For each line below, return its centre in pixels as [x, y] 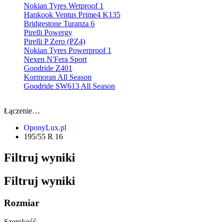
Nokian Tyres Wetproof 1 [64, 5]
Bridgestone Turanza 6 [59, 23]
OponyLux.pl [45, 127]
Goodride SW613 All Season [69, 86]
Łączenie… [22, 111]
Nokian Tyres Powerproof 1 [68, 50]
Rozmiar [22, 203]
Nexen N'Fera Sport [55, 59]
